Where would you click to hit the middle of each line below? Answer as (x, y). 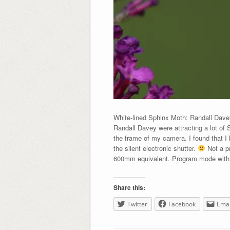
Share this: (129, 187)
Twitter (137, 204)
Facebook (182, 204)
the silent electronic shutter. (155, 148)
